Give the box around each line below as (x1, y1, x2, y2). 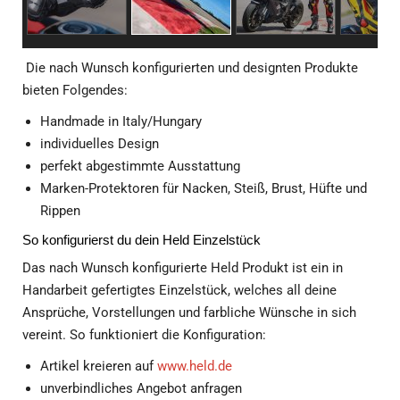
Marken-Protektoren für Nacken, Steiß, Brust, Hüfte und (40, 180, 367, 197)
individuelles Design (40, 136, 159, 153)
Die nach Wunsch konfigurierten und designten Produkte (22, 60, 358, 77)
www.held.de (157, 358, 232, 375)
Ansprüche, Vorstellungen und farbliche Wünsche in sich (22, 304, 356, 321)
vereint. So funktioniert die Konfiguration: (22, 327, 266, 344)
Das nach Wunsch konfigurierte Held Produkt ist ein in (22, 260, 343, 277)
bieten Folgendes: (22, 82, 128, 99)
